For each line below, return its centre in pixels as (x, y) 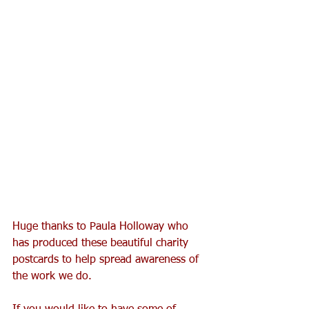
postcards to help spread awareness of (107, 260)
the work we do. (52, 276)
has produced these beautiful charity (102, 243)
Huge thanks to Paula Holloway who (102, 227)
